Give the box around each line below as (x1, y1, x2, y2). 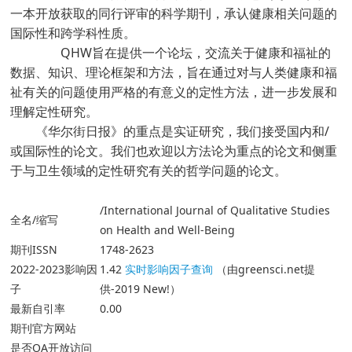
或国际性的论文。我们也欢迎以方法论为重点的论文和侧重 (10, 142, 338, 159)
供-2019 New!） (100, 281, 181, 296)
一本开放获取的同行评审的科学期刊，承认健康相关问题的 (10, 5, 338, 22)
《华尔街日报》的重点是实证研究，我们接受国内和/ (10, 123, 330, 140)
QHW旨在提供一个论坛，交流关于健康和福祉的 (35, 44, 332, 61)
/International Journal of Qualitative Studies (100, 203, 331, 218)
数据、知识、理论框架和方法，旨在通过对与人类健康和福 (10, 64, 338, 81)
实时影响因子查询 (125, 262, 214, 277)
